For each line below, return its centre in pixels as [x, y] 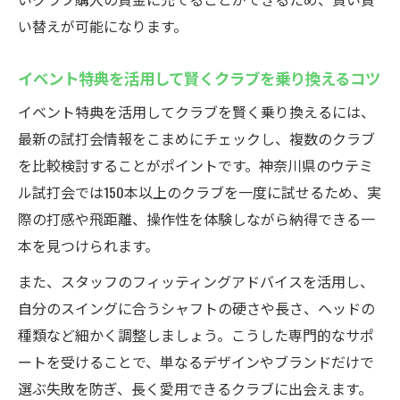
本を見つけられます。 [88, 246]
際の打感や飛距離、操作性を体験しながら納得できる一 [196, 219]
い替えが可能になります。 [103, 26]
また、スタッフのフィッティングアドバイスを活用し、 [196, 281]
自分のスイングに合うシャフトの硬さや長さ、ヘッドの [196, 308]
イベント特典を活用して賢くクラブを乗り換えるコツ [199, 78]
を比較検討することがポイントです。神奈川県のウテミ [196, 165]
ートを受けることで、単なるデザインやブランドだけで [196, 362]
